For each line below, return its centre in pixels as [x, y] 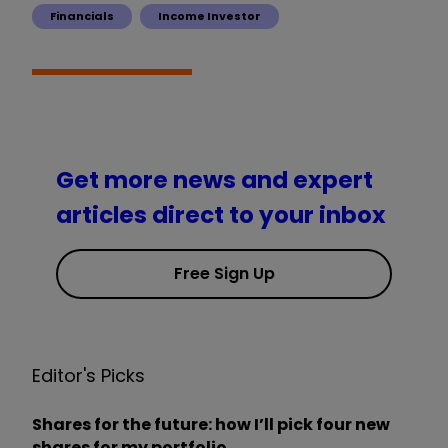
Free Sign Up [224, 274]
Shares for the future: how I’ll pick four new [211, 425]
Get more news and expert [214, 180]
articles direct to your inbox [221, 215]
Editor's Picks [88, 376]
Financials [82, 15]
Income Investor [209, 15]
